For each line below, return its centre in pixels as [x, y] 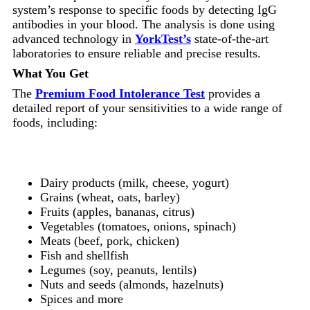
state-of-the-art [230, 38]
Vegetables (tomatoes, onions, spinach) [138, 226]
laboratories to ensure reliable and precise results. [137, 53]
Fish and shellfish [84, 255]
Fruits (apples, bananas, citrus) [117, 211]
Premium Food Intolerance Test [120, 93]
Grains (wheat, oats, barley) [110, 197]
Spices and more [82, 299]
